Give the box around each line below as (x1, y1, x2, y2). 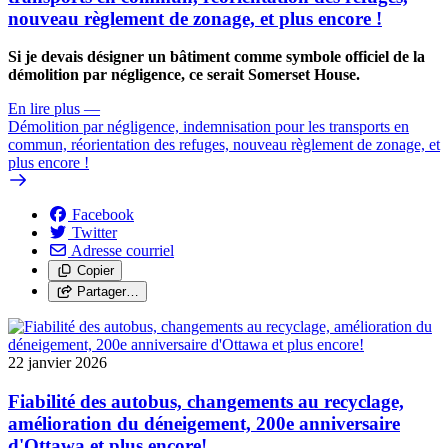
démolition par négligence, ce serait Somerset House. (8, 66, 360, 84)
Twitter (72, 224, 117, 242)
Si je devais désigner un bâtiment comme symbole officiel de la (8, 48, 425, 66)
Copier (76, 263, 114, 279)
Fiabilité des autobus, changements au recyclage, (8, 391, 404, 413)
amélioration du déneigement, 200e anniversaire (8, 413, 400, 435)
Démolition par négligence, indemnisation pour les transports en (8, 118, 409, 136)
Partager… (76, 284, 139, 300)
